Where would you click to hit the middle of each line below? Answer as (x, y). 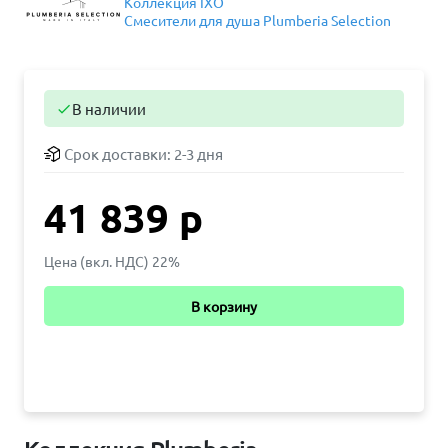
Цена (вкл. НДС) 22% (112, 261)
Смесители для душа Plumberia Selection (257, 20)
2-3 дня (198, 153)
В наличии (109, 108)
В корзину (224, 306)
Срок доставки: (119, 153)
